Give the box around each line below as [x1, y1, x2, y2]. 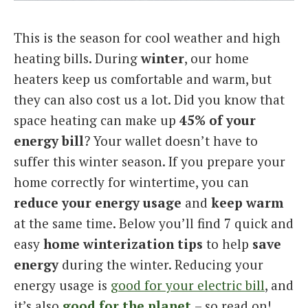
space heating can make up [14, 111, 179, 129]
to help [203, 234, 252, 252]
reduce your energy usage [14, 193, 181, 211]
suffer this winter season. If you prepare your [14, 152, 285, 170]
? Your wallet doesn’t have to [84, 131, 258, 149]
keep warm [211, 193, 283, 211]
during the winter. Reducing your [58, 255, 263, 273]
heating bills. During [14, 49, 141, 67]
